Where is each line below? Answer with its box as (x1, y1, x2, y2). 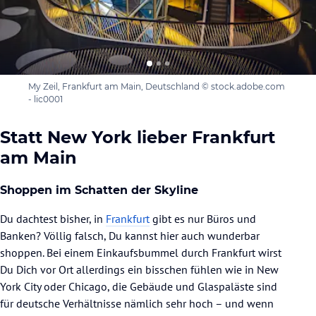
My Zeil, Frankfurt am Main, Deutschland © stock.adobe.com (28, 81, 285, 92)
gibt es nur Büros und (150, 212, 256, 226)
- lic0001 (28, 94, 63, 105)
